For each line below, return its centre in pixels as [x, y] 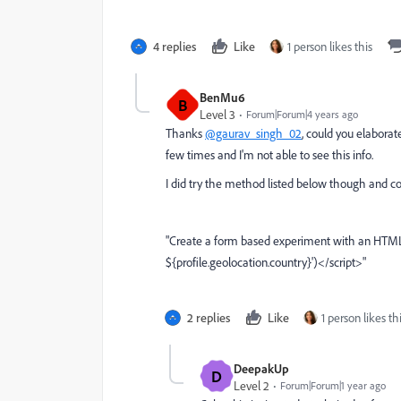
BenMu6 [222, 97]
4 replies [175, 46]
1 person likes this [330, 46]
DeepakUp [261, 368]
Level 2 [252, 385]
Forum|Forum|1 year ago [333, 385]
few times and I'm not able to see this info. [271, 154]
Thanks [185, 132]
